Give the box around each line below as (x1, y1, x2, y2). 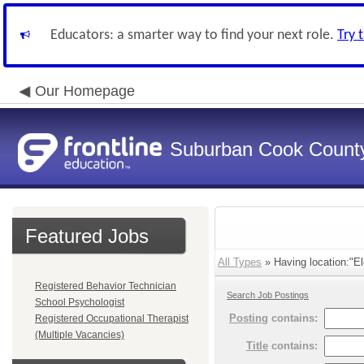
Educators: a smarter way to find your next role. (50, 28, 337, 43)
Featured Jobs (25, 225, 149, 247)
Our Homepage (35, 83, 135, 99)
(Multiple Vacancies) (35, 329, 124, 340)
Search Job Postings (227, 290, 309, 300)
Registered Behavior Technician (35, 280, 176, 292)
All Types (218, 256, 262, 268)
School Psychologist (35, 297, 124, 308)
